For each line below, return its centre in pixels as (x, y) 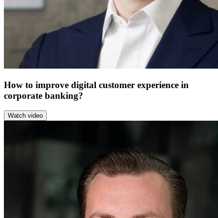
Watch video (25, 115)
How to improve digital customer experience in (96, 85)
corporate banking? (44, 96)
